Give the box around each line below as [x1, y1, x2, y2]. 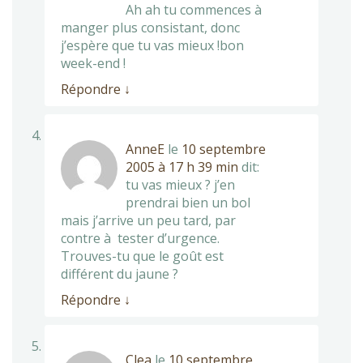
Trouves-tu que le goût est [61, 247, 224, 266]
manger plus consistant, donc [61, 19, 240, 37]
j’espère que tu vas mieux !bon [61, 36, 244, 55]
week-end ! [61, 54, 126, 73]
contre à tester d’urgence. [61, 229, 220, 248]
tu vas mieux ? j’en [126, 176, 235, 194]
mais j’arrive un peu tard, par [61, 211, 236, 230]
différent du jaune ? [61, 265, 178, 284]
